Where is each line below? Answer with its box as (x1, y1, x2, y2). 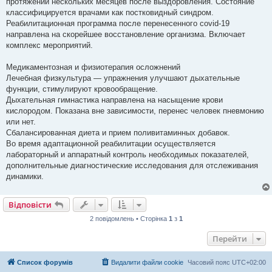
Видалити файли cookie (111, 258, 183, 266)
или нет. (6, 117, 36, 126)
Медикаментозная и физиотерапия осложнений (6, 62, 180, 72)
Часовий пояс (188, 258, 232, 266)
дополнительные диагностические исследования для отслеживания (6, 160, 258, 170)
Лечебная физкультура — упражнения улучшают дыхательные (6, 73, 240, 83)
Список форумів (17, 258, 73, 266)
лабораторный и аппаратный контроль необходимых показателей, (6, 149, 249, 159)
